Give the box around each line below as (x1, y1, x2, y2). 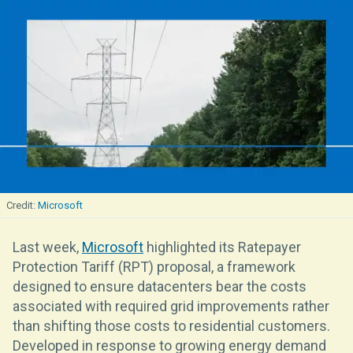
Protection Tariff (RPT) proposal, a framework (13, 258, 295, 275)
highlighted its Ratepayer (143, 238, 301, 255)
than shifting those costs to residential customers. (13, 317, 330, 334)
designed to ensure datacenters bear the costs (13, 277, 307, 295)
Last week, (13, 238, 82, 255)
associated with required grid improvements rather (13, 297, 329, 314)
